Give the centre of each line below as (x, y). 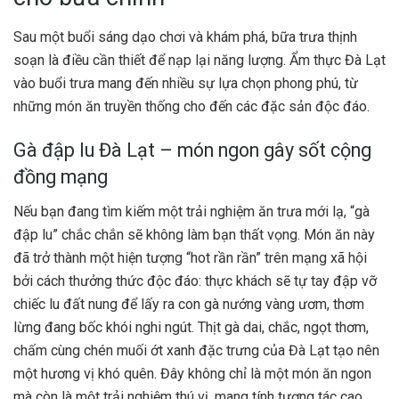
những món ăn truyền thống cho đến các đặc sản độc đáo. (191, 106)
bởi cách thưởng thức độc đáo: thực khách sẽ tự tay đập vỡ (195, 281)
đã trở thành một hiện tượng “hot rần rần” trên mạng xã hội (190, 258)
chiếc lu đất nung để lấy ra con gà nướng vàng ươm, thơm (189, 305)
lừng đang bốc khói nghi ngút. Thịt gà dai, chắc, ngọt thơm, (191, 328)
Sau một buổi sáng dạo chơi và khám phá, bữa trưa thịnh (185, 37)
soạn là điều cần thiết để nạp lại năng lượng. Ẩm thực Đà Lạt (199, 60)
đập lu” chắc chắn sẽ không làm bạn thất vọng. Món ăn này (194, 235)
